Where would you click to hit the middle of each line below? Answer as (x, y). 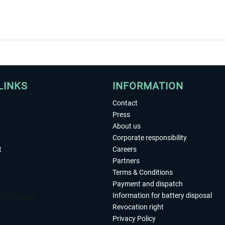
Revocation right (138, 207)
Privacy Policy (134, 218)
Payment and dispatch (148, 184)
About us (127, 126)
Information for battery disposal (162, 195)
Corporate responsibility (150, 138)
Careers (125, 149)
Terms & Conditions (143, 172)
